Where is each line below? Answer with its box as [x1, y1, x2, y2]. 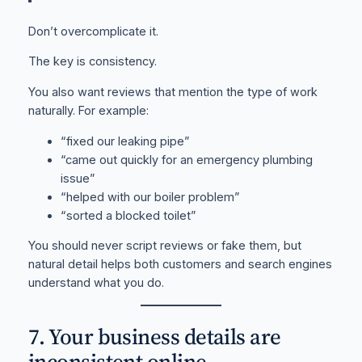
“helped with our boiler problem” [60, 189, 240, 204]
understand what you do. [27, 276, 164, 291]
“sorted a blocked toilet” [60, 208, 196, 223]
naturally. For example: [27, 103, 149, 118]
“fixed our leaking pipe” [60, 133, 190, 149]
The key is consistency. [27, 54, 157, 69]
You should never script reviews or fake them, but [27, 238, 301, 254]
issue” [60, 170, 95, 186]
